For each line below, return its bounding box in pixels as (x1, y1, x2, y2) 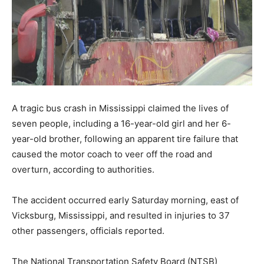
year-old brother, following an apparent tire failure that (12, 133, 238, 144)
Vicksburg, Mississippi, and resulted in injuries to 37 (12, 209, 230, 221)
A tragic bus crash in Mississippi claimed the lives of (12, 102, 229, 114)
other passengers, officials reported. (12, 225, 164, 236)
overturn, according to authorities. (12, 163, 154, 175)
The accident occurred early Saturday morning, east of (12, 194, 239, 206)
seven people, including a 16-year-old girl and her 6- (12, 117, 231, 129)
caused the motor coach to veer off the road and (12, 148, 212, 160)
